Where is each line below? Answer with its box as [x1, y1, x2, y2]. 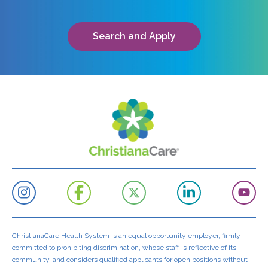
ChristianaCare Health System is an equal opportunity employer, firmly [12, 231, 240, 240]
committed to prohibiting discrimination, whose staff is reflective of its [12, 243, 236, 252]
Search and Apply [92, 31, 176, 42]
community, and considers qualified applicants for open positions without [12, 255, 248, 264]
